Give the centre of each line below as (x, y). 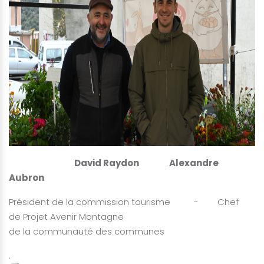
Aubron (27, 178)
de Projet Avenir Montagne (66, 217)
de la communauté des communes (87, 232)
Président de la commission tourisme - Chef (124, 202)
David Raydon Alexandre (114, 163)
